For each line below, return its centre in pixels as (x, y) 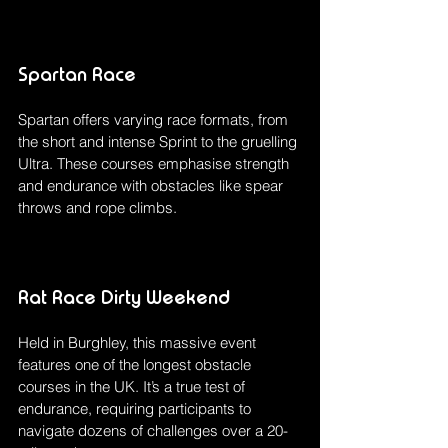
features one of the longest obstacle (136, 365)
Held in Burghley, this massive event (139, 343)
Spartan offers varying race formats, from (155, 120)
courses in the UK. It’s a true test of (133, 387)
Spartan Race (77, 74)
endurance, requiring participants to (136, 409)
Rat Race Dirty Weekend (124, 297)
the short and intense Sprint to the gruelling (159, 142)
